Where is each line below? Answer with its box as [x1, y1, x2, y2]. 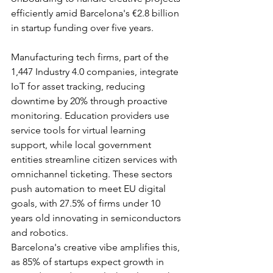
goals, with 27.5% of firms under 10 [11, 197, 163, 210]
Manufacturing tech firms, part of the [11, 51, 171, 63]
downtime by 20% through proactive [11, 95, 170, 107]
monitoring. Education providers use [11, 110, 172, 122]
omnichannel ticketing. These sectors [11, 168, 175, 180]
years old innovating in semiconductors [11, 212, 183, 224]
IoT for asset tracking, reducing [11, 80, 147, 93]
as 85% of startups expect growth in [11, 256, 166, 268]
